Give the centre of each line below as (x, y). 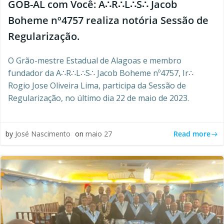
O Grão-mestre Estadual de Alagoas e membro (95, 60)
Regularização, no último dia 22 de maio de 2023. (98, 98)
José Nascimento (43, 134)
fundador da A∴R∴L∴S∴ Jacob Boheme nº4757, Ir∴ (101, 73)
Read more (192, 133)
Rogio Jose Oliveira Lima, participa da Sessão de (97, 85)
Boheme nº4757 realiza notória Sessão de (108, 20)
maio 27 (99, 134)
